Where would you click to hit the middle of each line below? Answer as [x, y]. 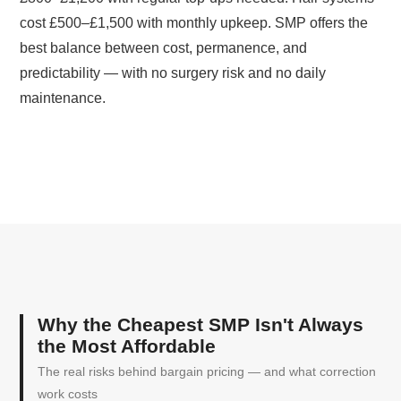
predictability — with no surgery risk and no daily [173, 73]
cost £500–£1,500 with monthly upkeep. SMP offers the [194, 22]
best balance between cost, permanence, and [164, 47]
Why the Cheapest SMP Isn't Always [201, 324]
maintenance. [63, 98]
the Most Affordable [127, 346]
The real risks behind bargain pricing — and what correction [207, 371]
